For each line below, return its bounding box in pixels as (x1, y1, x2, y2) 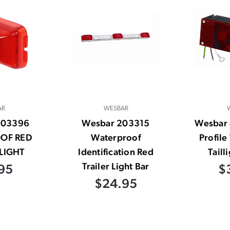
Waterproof (91, 132, 141, 143)
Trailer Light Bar (82, 161, 149, 172)
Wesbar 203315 (82, 118, 150, 129)
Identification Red (78, 146, 154, 158)
